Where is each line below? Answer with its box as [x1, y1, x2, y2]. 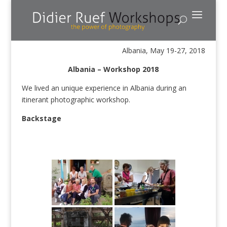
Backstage [21, 113, 61, 123]
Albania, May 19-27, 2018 [122, 46, 206, 55]
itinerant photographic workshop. [21, 95, 130, 104]
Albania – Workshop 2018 [68, 64, 159, 74]
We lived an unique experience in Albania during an [21, 83, 186, 93]
